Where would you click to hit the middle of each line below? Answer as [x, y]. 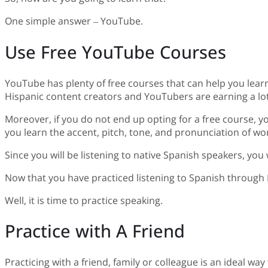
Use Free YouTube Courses [118, 51]
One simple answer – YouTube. [75, 21]
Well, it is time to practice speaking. [85, 200]
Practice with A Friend [97, 231]
